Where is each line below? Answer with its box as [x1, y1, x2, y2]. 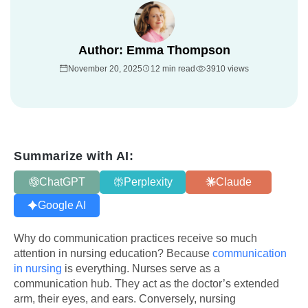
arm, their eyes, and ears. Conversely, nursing [14, 292, 236, 305]
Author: [78, 43, 126, 57]
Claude [216, 175, 252, 188]
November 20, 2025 [67, 63, 142, 74]
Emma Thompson [126, 43, 230, 57]
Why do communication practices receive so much [14, 232, 257, 244]
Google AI [38, 199, 86, 211]
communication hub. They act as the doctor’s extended [14, 277, 279, 289]
